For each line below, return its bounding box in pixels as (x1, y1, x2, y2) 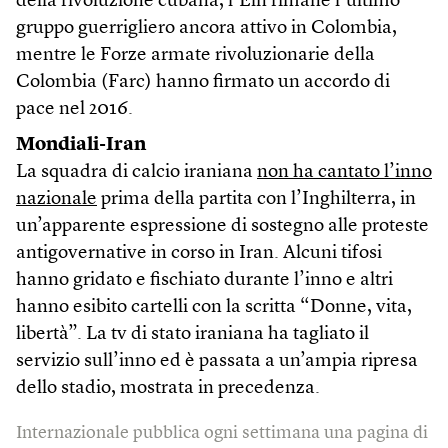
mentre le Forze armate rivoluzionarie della (16, 45, 375, 65)
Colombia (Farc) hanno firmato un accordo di (16, 72, 390, 92)
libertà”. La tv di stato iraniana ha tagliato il (16, 324, 369, 344)
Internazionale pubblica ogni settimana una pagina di (16, 423, 428, 442)
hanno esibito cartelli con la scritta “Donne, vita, (16, 297, 412, 317)
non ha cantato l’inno (257, 162, 432, 182)
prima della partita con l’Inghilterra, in (97, 189, 416, 209)
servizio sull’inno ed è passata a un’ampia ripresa (16, 351, 418, 371)
